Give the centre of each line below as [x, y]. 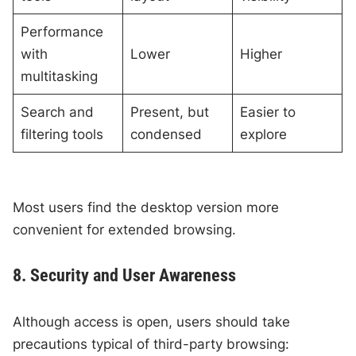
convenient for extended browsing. [125, 230]
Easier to [267, 112]
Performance [62, 31]
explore [263, 134]
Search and [57, 112]
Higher [261, 54]
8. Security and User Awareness [125, 276]
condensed [166, 134]
